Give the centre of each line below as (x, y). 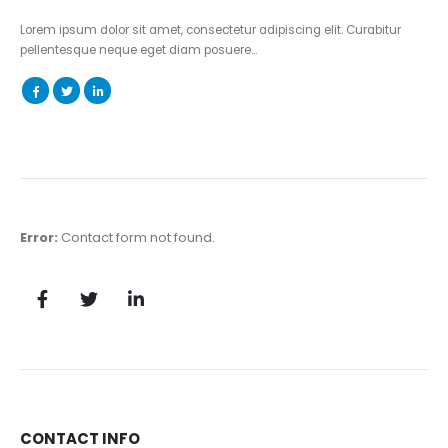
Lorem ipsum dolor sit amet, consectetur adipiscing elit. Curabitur (210, 30)
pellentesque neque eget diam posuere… (138, 50)
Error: (39, 237)
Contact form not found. (136, 237)
